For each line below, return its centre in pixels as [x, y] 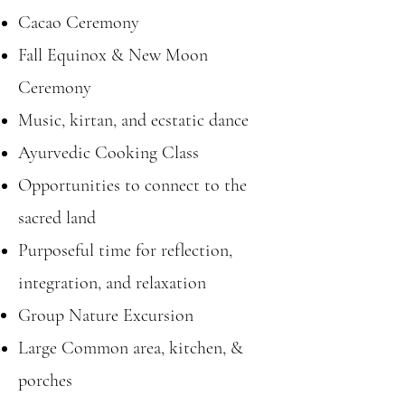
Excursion [158, 316]
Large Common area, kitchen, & [131, 348]
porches [45, 381]
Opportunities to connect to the [132, 185]
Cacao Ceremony [79, 23]
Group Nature [71, 316]
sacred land [57, 218]
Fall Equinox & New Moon [113, 55]
